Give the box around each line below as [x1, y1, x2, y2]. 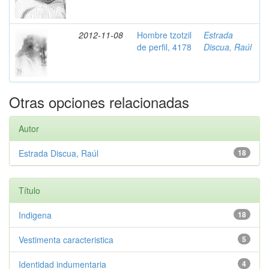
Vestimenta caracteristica [19, 234, 113, 246]
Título [19, 184, 40, 196]
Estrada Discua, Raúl [19, 147, 98, 159]
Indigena [19, 209, 52, 221]
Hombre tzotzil [137, 29, 192, 41]
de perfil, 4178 [137, 41, 192, 53]
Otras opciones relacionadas [9, 91, 189, 112]
